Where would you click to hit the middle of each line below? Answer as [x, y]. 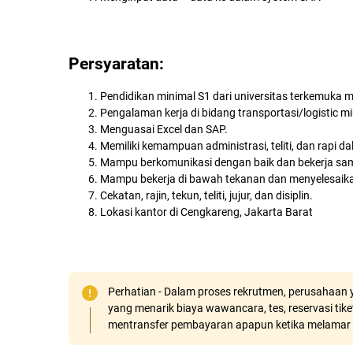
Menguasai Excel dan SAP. [164, 129]
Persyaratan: [116, 64]
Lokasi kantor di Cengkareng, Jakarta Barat [206, 212]
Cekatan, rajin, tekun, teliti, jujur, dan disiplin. [206, 195]
